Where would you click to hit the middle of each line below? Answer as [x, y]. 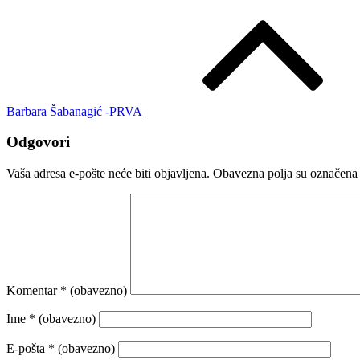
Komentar [33, 291]
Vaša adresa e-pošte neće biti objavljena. [108, 174]
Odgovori [38, 142]
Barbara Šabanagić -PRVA [74, 111]
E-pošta [27, 349]
